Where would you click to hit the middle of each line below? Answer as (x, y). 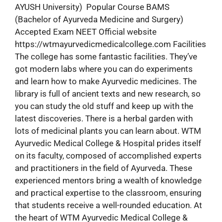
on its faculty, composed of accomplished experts (108, 155)
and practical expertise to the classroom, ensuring (108, 193)
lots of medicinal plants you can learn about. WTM (108, 131)
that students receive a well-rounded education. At (109, 205)
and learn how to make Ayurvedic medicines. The (106, 81)
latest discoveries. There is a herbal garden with (104, 118)
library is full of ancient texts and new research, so (108, 93)
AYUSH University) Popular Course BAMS (92, 7)
